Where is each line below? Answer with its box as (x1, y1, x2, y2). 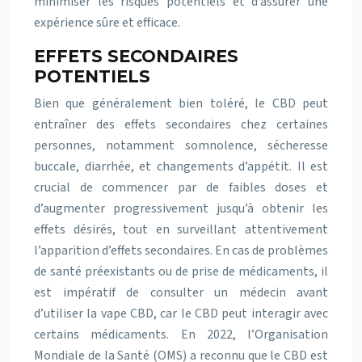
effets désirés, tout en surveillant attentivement (34, 221, 328, 238)
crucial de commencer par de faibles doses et (34, 179, 328, 196)
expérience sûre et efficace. (34, 14, 180, 32)
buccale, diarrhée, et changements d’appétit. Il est (34, 158, 328, 175)
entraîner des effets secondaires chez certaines (34, 116, 328, 133)
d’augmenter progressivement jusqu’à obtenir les (34, 200, 328, 217)
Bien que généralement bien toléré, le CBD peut (34, 95, 328, 112)
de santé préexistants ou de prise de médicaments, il (34, 263, 328, 280)
